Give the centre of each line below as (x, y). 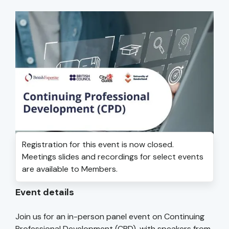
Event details (45, 192)
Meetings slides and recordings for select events (113, 157)
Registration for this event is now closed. (98, 145)
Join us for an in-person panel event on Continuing (110, 217)
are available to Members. (70, 169)
